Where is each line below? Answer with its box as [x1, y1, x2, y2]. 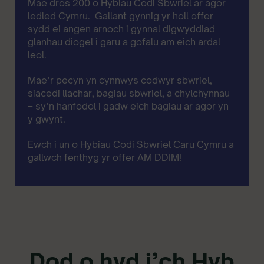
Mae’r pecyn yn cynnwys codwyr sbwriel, [28, 74, 213, 86]
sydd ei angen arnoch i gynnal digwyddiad [28, 22, 216, 35]
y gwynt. [28, 113, 66, 125]
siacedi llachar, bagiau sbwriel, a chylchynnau [28, 87, 230, 99]
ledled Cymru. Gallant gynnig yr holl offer [28, 9, 214, 22]
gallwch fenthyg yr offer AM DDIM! [28, 151, 182, 163]
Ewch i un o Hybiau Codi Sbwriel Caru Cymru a [28, 138, 235, 150]
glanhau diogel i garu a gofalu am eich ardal [28, 35, 221, 48]
